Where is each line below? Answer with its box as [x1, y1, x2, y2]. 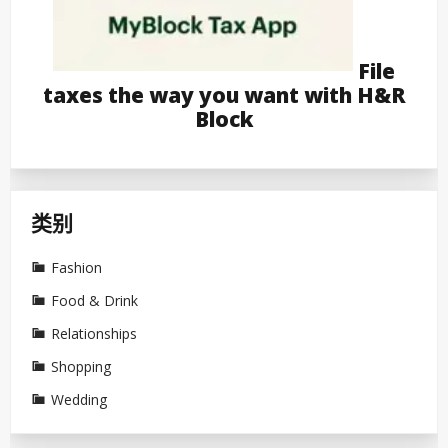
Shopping [51, 356, 111, 376]
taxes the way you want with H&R [42, 80, 406, 109]
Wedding [51, 389, 107, 409]
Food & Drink [51, 290, 138, 310]
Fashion [51, 257, 102, 277]
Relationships [51, 323, 137, 343]
